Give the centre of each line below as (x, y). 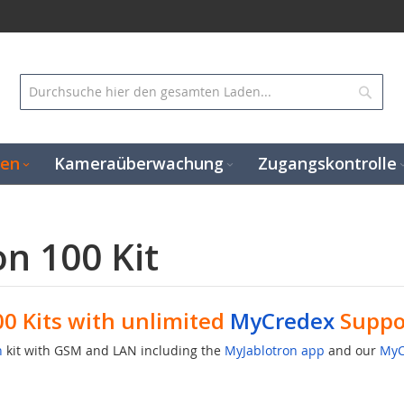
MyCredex (282, 321)
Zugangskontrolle (327, 163)
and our (352, 350)
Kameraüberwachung (139, 163)
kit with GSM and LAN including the (113, 350)
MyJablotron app (274, 350)
